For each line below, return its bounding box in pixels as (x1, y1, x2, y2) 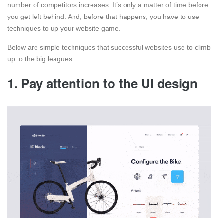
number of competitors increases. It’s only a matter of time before (7, 1, 208, 9)
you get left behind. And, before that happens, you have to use (7, 13, 199, 21)
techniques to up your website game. (7, 24, 123, 33)
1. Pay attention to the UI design (7, 74, 201, 92)
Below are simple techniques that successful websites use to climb (7, 43, 211, 52)
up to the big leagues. (7, 55, 74, 63)
